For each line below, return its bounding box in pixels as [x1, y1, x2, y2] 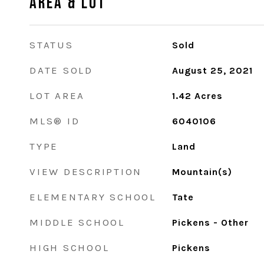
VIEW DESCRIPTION [29, 166, 142, 177]
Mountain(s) [171, 166, 232, 177]
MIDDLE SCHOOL [29, 216, 125, 228]
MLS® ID [29, 115, 80, 127]
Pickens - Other [171, 217, 249, 228]
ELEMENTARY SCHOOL [29, 191, 156, 203]
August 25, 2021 [171, 65, 253, 76]
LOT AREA [29, 90, 85, 101]
